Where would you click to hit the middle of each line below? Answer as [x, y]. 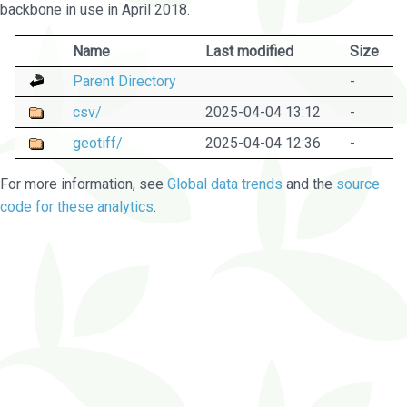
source [358, 184]
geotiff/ [97, 143]
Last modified [249, 51]
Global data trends [225, 184]
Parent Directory [124, 81]
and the [309, 184]
